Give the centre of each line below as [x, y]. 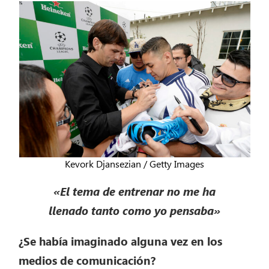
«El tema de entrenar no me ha [134, 191]
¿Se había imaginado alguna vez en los [121, 241]
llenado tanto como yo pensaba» [134, 210]
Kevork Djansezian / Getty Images [134, 164]
